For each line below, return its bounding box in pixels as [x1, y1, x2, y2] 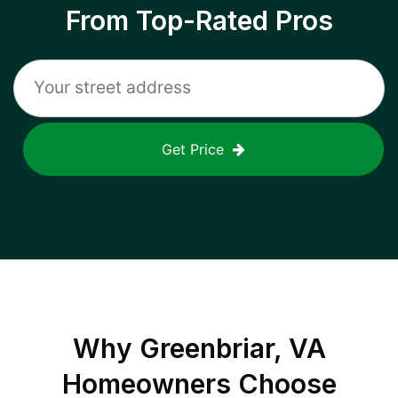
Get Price [162, 140, 224, 158]
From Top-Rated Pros [65, 4, 333, 36]
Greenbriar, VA [139, 332, 326, 364]
